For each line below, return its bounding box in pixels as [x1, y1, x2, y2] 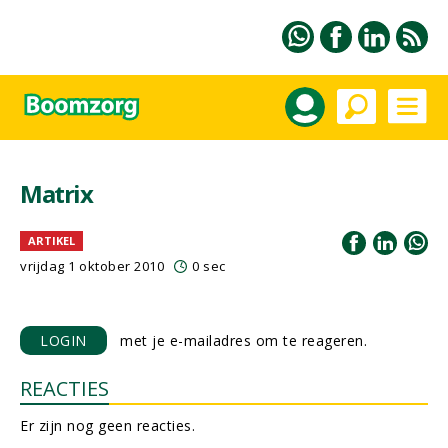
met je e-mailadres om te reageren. [106, 331, 367, 350]
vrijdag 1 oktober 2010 [20, 257, 164, 275]
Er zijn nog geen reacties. [20, 416, 195, 435]
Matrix [20, 177, 92, 210]
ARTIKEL [28, 233, 75, 248]
